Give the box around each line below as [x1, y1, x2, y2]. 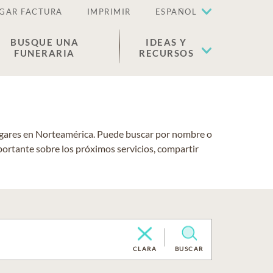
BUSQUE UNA [10, 37, 79, 48]
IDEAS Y [146, 37, 187, 48]
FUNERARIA [14, 48, 75, 58]
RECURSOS [139, 48, 194, 58]
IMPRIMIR [87, 7, 131, 16]
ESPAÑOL [155, 7, 197, 16]
